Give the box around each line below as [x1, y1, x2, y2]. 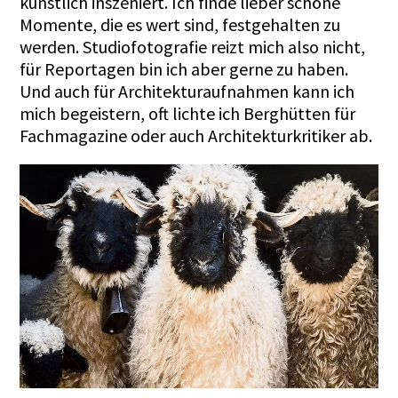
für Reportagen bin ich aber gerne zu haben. [20, 57, 349, 80]
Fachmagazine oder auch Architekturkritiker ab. [20, 123, 373, 147]
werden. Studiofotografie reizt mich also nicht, [20, 35, 366, 58]
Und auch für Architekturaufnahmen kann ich [20, 79, 355, 102]
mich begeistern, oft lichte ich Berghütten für [20, 101, 356, 124]
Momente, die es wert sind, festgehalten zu [20, 12, 341, 36]
